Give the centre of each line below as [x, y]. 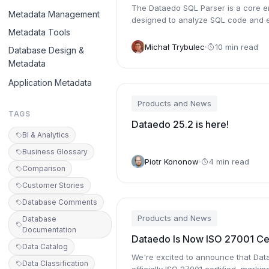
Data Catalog [45, 246]
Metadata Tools [39, 32]
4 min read [229, 161]
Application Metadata [50, 83]
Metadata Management [54, 14]
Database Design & [46, 50]
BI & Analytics [46, 135]
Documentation [49, 230]
